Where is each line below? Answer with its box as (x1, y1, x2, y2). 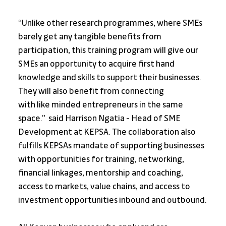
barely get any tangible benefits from (18, 32, 163, 42)
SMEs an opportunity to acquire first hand (18, 60, 176, 69)
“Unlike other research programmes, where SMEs (18, 19, 204, 28)
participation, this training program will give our (18, 46, 200, 55)
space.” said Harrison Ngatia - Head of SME (18, 114, 182, 124)
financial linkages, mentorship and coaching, (18, 168, 185, 178)
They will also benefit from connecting (18, 87, 164, 96)
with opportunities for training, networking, (18, 155, 186, 164)
